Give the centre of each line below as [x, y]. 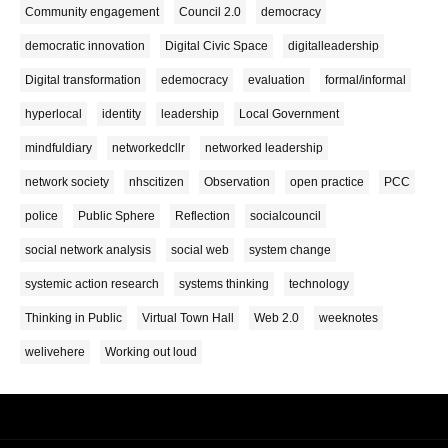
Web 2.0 [276, 317]
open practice [327, 181]
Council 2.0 [210, 11]
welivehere [55, 351]
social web [200, 249]
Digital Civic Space [216, 45]
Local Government [289, 113]
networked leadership [264, 147]
